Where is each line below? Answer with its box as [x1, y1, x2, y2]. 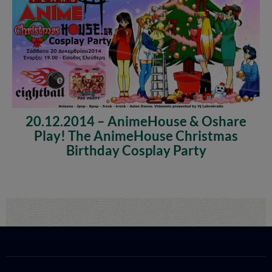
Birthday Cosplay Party [66, 141, 206, 158]
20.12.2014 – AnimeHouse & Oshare [25, 112, 246, 129]
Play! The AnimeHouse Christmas [34, 127, 238, 144]
